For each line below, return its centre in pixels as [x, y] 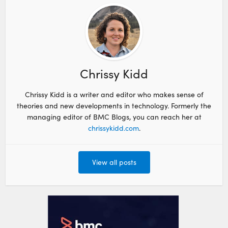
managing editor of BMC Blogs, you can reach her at [114, 117]
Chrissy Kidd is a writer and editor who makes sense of [114, 94]
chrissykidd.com [113, 128]
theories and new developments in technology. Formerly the [114, 105]
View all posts [114, 162]
